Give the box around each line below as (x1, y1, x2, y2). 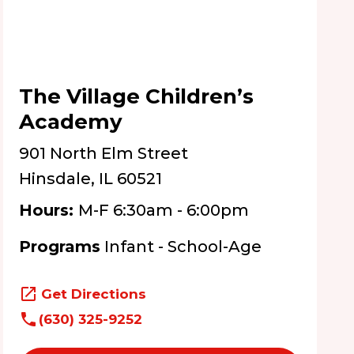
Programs (19, 237, 101, 256)
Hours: (19, 201, 79, 220)
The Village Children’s (19, 84, 254, 109)
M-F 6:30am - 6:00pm (78, 201, 250, 220)
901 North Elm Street (19, 144, 189, 163)
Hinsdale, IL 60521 (19, 169, 163, 188)
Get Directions (41, 286, 147, 302)
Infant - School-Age (100, 237, 262, 256)
